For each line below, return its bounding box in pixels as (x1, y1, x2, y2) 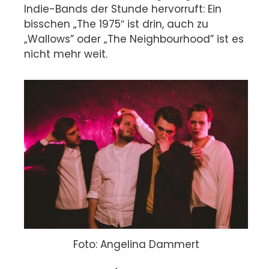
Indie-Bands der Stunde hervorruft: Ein (24, 1, 222, 16)
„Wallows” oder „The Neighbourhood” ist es (24, 31, 244, 46)
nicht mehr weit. (24, 46, 107, 61)
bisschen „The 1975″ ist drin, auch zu (24, 16, 208, 31)
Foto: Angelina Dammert (73, 237, 199, 252)
